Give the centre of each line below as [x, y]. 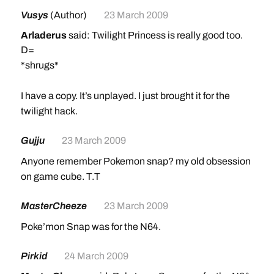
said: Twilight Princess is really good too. [154, 35]
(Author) [68, 15]
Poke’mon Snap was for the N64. [91, 227]
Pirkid [35, 256]
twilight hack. [49, 111]
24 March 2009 [96, 256]
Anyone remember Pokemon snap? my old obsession [135, 161]
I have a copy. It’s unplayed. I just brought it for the [125, 96]
